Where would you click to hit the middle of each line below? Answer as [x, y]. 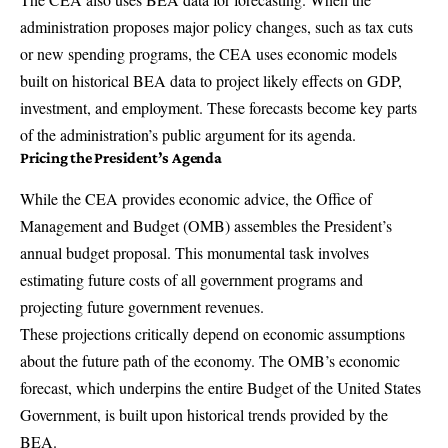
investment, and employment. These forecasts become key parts [218, 108]
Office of [344, 199]
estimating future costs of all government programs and [191, 280]
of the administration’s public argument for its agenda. [188, 135]
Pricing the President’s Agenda [121, 158]
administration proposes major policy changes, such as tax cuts [216, 27]
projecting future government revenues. [142, 307]
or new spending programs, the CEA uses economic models [208, 54]
